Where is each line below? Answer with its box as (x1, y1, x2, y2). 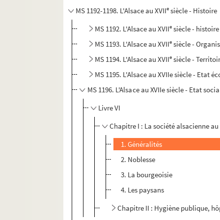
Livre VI (98, 103, 121, 113)
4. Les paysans (121, 185, 165, 195)
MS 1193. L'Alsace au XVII (95, 39, 170, 49)
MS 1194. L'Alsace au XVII (95, 55, 170, 64)
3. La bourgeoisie (121, 170, 173, 180)
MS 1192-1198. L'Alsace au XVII (76, 6, 167, 16)
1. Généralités (121, 139, 163, 149)
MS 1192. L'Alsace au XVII (95, 24, 170, 34)
